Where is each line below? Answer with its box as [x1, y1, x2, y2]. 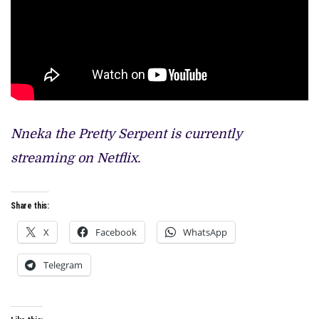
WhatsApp [183, 225, 227, 239]
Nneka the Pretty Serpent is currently [11, 126, 242, 141]
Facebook [95, 225, 137, 239]
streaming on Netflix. [11, 150, 140, 165]
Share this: [11, 200, 50, 211]
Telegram [43, 258, 83, 271]
